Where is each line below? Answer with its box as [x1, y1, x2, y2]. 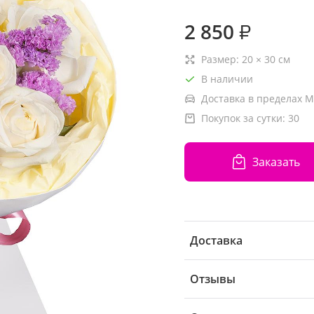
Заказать [252, 153, 300, 170]
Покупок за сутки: [201, 111, 288, 125]
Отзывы [190, 271, 235, 287]
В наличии [201, 72, 253, 86]
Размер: [201, 53, 242, 66]
